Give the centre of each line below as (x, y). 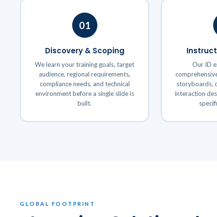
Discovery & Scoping (85, 50)
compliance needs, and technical (85, 84)
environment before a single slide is (85, 93)
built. (85, 103)
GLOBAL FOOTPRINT (57, 204)
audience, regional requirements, (85, 74)
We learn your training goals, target (85, 64)
